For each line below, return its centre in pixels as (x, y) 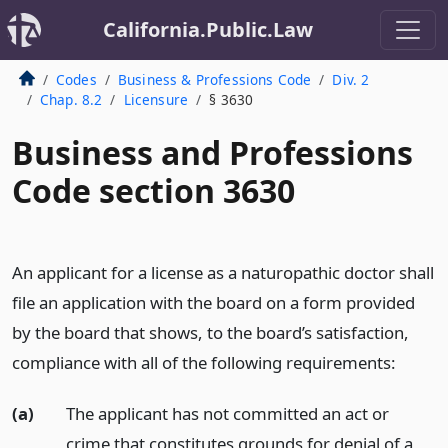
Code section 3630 (153, 190)
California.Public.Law (208, 29)
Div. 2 (351, 79)
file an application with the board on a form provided (213, 302)
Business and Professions (212, 152)
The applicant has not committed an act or (227, 413)
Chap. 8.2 (71, 99)
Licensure (156, 99)
